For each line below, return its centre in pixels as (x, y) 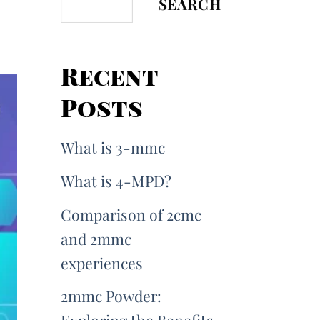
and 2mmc (96, 238)
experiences (101, 262)
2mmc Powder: (111, 296)
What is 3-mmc (114, 147)
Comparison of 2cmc (131, 214)
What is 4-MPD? (116, 180)
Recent (109, 76)
